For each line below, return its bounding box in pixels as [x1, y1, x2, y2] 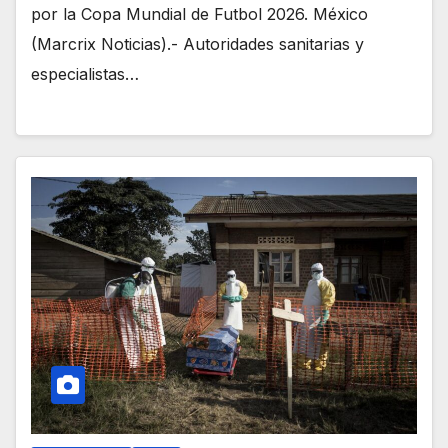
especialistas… [31, 64, 139, 85]
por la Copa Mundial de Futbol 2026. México [31, 4, 368, 25]
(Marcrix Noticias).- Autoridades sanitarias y [31, 34, 364, 55]
